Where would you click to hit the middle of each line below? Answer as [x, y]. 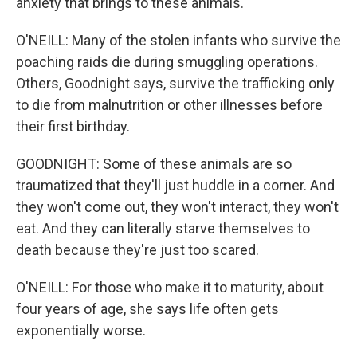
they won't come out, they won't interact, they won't [177, 207]
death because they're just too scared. [137, 250]
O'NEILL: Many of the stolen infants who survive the [178, 40]
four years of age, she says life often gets [147, 309]
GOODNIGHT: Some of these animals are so [154, 164]
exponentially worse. [81, 330]
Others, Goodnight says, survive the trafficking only [175, 83]
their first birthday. [73, 126]
